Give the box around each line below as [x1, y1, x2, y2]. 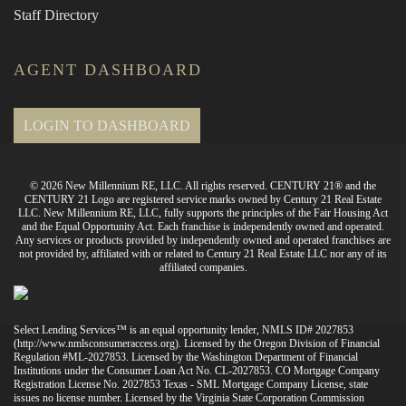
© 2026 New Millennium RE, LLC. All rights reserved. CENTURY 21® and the [30, 179, 376, 192]
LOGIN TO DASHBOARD [24, 118, 190, 133]
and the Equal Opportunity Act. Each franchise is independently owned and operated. [22, 220, 384, 233]
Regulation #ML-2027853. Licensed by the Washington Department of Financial [14, 351, 358, 363]
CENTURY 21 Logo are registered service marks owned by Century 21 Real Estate [24, 193, 382, 206]
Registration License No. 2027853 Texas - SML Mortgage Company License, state [14, 378, 368, 391]
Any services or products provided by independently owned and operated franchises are [15, 234, 391, 246]
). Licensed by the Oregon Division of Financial [175, 337, 380, 350]
